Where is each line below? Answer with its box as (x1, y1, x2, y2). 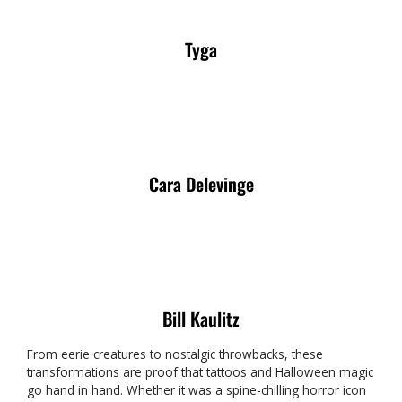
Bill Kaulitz (162, 304, 240, 332)
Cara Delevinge (148, 170, 254, 197)
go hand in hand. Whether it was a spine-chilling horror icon (27, 380, 366, 398)
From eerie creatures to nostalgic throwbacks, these (27, 345, 323, 363)
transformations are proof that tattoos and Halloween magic (27, 363, 373, 380)
